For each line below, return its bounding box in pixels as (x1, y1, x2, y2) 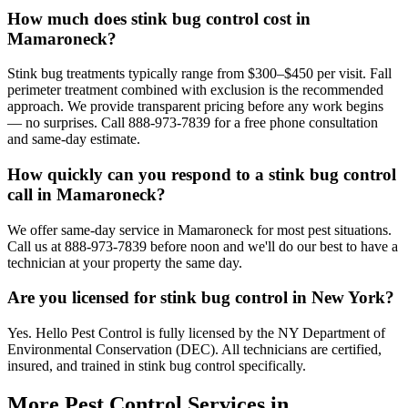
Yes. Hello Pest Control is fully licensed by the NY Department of (7, 325, 385, 342)
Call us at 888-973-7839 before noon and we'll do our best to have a (7, 238, 398, 254)
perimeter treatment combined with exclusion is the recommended (7, 82, 383, 98)
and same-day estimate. (7, 131, 140, 148)
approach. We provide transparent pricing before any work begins (7, 98, 383, 115)
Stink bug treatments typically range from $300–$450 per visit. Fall (7, 66, 392, 82)
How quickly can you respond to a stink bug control (7, 164, 396, 184)
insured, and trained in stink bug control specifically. (7, 358, 306, 374)
